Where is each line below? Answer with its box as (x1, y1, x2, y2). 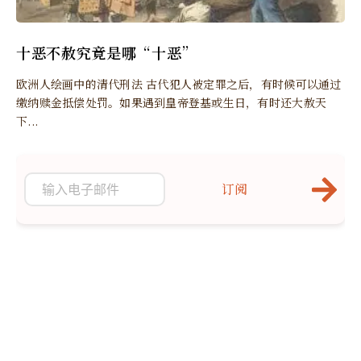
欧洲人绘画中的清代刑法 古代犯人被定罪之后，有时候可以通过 (16, 76, 342, 93)
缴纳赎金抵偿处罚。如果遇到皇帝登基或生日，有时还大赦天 (16, 94, 327, 111)
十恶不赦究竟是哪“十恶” (16, 42, 197, 64)
